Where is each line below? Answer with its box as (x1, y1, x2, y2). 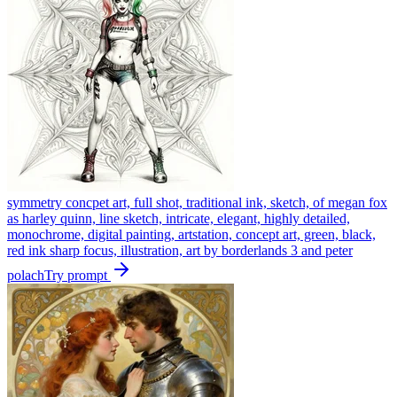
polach (7, 267, 44, 283)
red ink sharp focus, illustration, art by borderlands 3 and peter (7, 242, 353, 258)
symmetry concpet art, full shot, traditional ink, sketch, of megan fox (7, 194, 387, 210)
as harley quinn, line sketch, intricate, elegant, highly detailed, (7, 210, 350, 226)
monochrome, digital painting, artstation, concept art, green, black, (7, 226, 376, 242)
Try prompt (44, 267, 111, 283)
